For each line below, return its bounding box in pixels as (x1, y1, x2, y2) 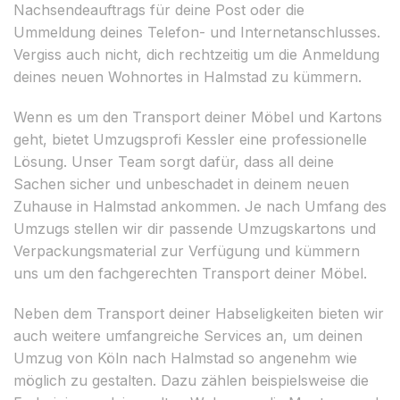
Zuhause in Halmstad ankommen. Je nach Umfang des (13, 196, 387, 215)
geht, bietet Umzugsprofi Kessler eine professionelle (13, 129, 367, 148)
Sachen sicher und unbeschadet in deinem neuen (13, 174, 349, 193)
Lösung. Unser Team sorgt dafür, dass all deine (13, 152, 334, 171)
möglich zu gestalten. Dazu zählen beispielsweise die (13, 371, 369, 389)
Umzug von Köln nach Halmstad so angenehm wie (13, 348, 357, 367)
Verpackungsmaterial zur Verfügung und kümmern (13, 241, 360, 260)
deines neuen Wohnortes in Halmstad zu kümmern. (13, 67, 362, 86)
